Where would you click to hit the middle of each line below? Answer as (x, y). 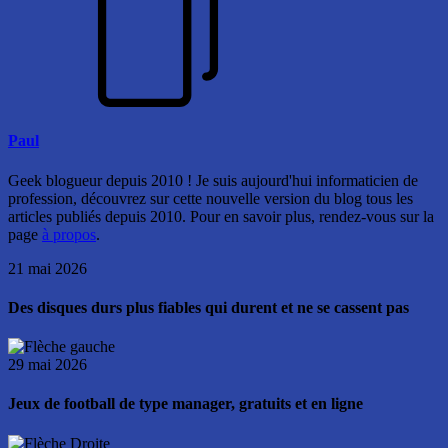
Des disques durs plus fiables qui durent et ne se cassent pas (208, 307)
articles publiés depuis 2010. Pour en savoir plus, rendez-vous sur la (221, 216)
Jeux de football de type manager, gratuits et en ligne (185, 404)
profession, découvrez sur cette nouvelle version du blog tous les (210, 198)
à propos (69, 234)
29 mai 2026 (47, 365)
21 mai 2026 (47, 268)
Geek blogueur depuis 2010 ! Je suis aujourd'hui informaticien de (213, 180)
